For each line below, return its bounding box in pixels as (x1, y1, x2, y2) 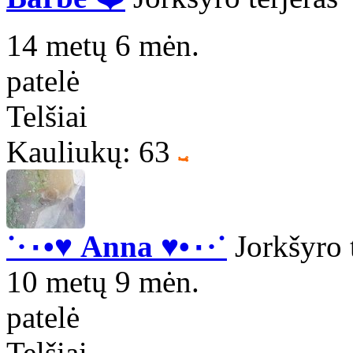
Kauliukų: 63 (6, 135, 170, 169)
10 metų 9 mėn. (6, 265, 199, 299)
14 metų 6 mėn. (6, 28, 199, 63)
